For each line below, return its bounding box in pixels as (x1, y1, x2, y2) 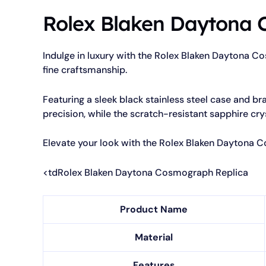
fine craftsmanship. (43, 64, 127, 77)
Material (135, 230, 173, 243)
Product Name (120, 202, 188, 216)
